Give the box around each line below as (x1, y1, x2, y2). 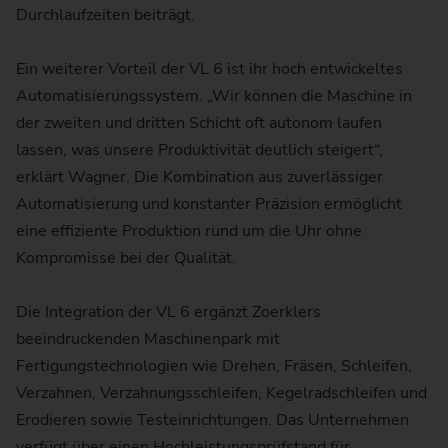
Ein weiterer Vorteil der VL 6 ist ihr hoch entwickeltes (16, 58, 403, 81)
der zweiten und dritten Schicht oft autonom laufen (16, 112, 382, 135)
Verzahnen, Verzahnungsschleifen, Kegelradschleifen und (16, 382, 427, 405)
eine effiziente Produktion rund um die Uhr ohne (16, 220, 362, 243)
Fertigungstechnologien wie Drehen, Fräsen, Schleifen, (16, 355, 412, 378)
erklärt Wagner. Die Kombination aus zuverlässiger (16, 166, 383, 189)
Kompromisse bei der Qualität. (16, 247, 236, 270)
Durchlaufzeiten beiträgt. (16, 4, 195, 27)
